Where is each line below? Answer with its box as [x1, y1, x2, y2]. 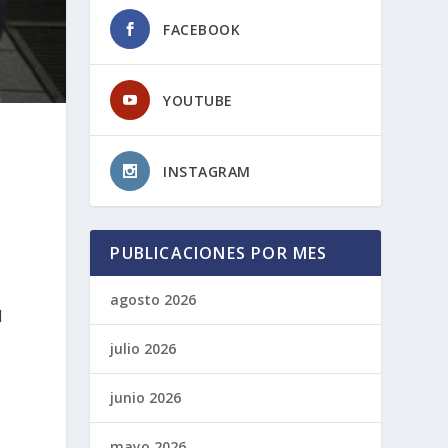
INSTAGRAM [163, 161, 251, 181]
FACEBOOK [163, 19, 241, 39]
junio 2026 [110, 387, 182, 407]
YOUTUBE [163, 90, 233, 110]
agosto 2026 [110, 289, 197, 309]
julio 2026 [110, 338, 177, 358]
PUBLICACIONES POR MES [110, 241, 328, 264]
